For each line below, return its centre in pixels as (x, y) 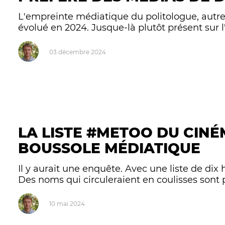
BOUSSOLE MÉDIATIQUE (109, 148)
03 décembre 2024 (77, 52)
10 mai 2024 (67, 204)
